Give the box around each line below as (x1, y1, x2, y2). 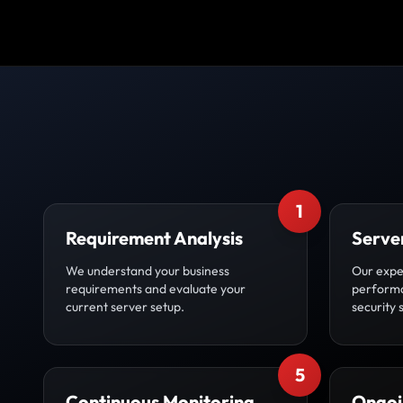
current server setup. (66, 299, 184, 315)
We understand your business (66, 263, 229, 279)
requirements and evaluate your (66, 281, 246, 297)
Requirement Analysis (66, 227, 243, 249)
